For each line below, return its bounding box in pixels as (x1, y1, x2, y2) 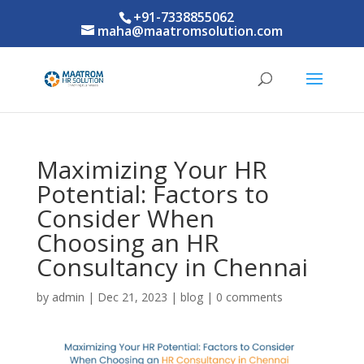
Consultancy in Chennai (36, 250, 308, 284)
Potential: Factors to (36, 177, 269, 210)
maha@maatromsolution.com (97, 22, 283, 40)
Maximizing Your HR (36, 153, 267, 186)
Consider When (36, 201, 214, 235)
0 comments (215, 289, 283, 305)
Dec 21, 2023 (97, 289, 167, 305)
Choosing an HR (36, 226, 219, 259)
